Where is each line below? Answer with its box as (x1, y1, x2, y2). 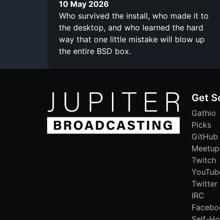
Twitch (192, 155, 216, 165)
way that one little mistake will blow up (59, 34, 205, 44)
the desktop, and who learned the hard (59, 22, 203, 32)
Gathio (192, 108, 216, 118)
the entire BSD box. (59, 46, 131, 56)
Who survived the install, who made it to (59, 10, 209, 21)
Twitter (192, 178, 218, 189)
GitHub (192, 131, 218, 141)
